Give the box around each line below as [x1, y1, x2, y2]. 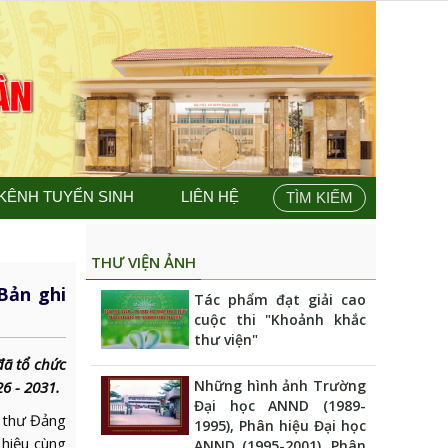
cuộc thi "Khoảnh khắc [194, 310, 366, 330]
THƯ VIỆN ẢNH [91, 252, 196, 273]
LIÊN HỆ [180, 188, 239, 206]
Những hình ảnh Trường [194, 376, 366, 396]
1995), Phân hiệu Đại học [194, 416, 366, 436]
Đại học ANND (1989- [194, 396, 366, 416]
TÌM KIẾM [286, 189, 353, 207]
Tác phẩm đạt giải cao [194, 290, 366, 310]
